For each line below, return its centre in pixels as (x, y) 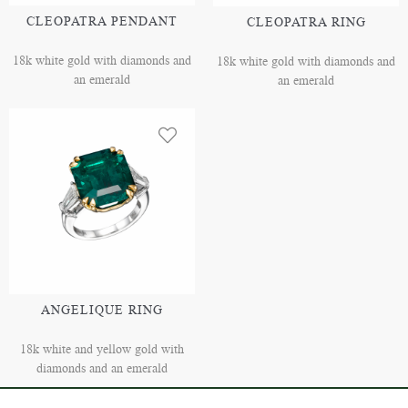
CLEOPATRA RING (306, 23)
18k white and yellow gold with (102, 350)
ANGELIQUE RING (102, 311)
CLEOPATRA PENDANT (102, 22)
